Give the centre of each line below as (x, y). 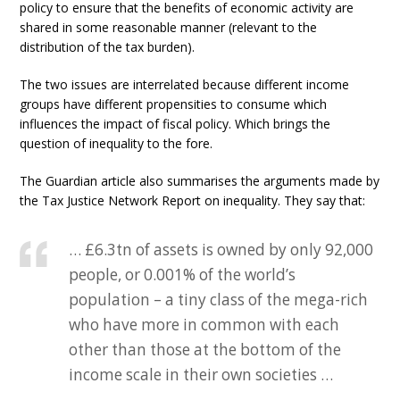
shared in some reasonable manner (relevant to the (169, 27)
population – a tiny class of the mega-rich (219, 300)
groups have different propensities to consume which (174, 104)
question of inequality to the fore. (117, 143)
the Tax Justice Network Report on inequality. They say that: (193, 200)
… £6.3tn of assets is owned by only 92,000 (221, 250)
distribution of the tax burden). (108, 47)
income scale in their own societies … (201, 375)
